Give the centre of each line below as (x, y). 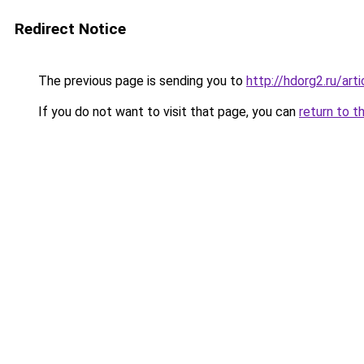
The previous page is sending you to (141, 81)
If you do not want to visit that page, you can (167, 112)
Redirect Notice (70, 29)
